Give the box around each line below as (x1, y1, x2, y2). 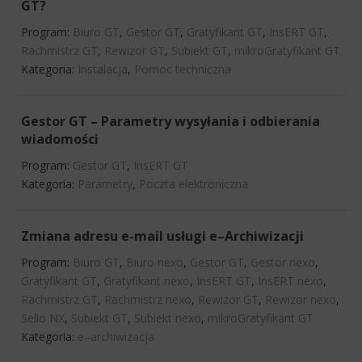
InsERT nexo (258, 272, 323, 288)
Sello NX (21, 309, 65, 326)
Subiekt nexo (134, 309, 201, 326)
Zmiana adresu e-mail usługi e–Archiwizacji (21, 226, 304, 245)
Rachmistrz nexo (104, 291, 192, 307)
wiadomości (21, 129, 99, 148)
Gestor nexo (250, 254, 315, 270)
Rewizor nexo (265, 291, 336, 307)
